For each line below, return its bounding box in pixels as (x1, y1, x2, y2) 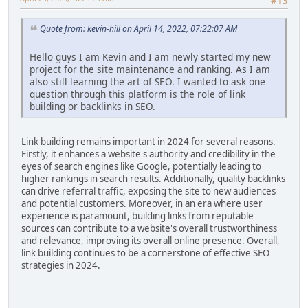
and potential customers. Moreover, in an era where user (21, 197, 263, 210)
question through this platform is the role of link (30, 87, 245, 101)
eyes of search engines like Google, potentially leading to (21, 160, 261, 173)
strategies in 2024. (21, 259, 100, 272)
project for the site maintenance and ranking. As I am (30, 63, 270, 76)
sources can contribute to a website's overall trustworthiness (21, 222, 277, 235)
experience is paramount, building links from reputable (21, 210, 254, 223)
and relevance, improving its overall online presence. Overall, (21, 234, 280, 247)
